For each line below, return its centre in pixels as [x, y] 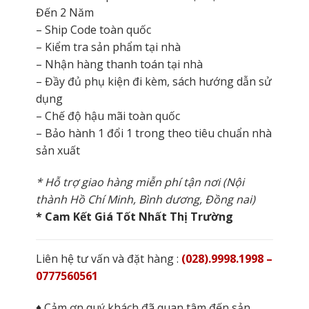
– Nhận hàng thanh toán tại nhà [119, 64]
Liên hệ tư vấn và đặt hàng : [107, 259]
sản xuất [58, 150]
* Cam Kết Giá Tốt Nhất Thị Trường [136, 216]
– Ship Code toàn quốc [93, 29]
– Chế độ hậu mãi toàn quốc [108, 116]
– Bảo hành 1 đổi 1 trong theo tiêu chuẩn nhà [153, 133]
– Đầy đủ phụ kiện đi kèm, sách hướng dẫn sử [153, 81]
